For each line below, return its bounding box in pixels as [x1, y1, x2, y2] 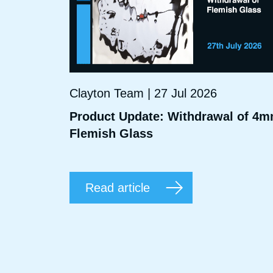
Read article [85, 180, 150, 194]
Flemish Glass [69, 126, 153, 140]
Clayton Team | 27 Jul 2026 [69, 86, 217, 100]
